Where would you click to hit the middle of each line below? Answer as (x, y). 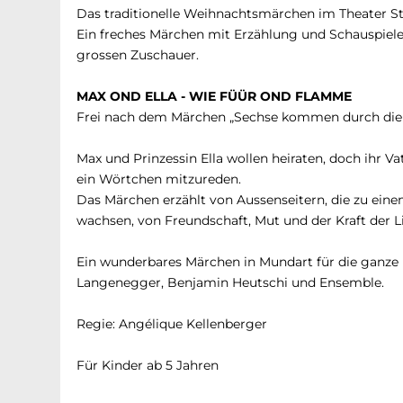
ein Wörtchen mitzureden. (159, 179)
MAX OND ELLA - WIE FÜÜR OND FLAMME (215, 96)
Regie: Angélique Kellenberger (172, 323)
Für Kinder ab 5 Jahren (148, 365)
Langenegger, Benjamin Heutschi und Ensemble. (231, 282)
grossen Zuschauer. (138, 54)
